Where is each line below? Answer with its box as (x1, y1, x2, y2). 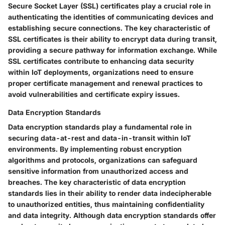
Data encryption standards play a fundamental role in (8, 123, 192, 132)
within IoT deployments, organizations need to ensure (8, 68, 193, 77)
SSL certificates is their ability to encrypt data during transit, (8, 35, 217, 44)
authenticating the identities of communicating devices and (8, 13, 213, 22)
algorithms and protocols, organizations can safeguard (8, 156, 197, 165)
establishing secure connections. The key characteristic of (8, 24, 210, 33)
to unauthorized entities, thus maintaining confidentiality (8, 200, 204, 209)
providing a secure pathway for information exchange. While (8, 46, 217, 55)
